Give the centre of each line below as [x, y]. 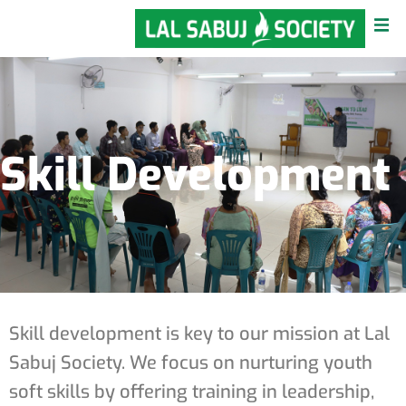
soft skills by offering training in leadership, [192, 392]
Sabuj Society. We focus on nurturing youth [191, 363]
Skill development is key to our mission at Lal [199, 334]
